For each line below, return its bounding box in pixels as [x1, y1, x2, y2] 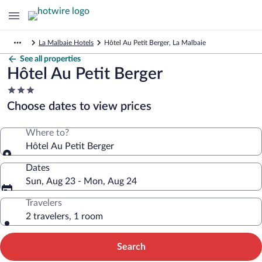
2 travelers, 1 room [26, 212, 103, 221]
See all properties [20, 55, 81, 63]
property [6, 108, 42, 117]
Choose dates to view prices [7, 101, 151, 112]
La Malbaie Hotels [39, 39, 94, 46]
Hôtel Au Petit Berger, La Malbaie [104, 39, 206, 46]
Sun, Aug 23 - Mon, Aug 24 [26, 177, 137, 186]
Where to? [26, 128, 69, 137]
